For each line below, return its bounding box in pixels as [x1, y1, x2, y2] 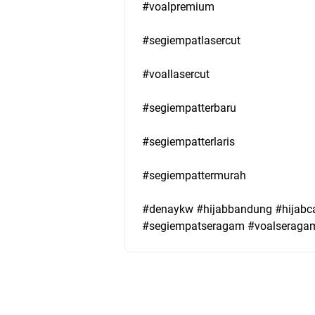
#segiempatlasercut [142, 34, 240, 47]
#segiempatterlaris [142, 135, 235, 148]
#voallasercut [142, 67, 210, 81]
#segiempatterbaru [142, 101, 236, 115]
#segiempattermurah [142, 169, 246, 182]
